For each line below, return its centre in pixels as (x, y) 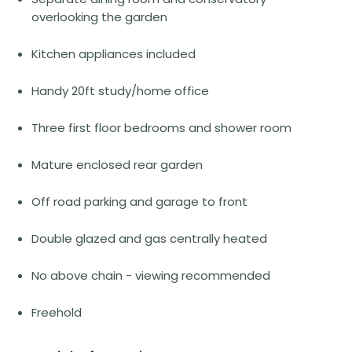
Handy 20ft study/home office (120, 90)
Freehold (57, 312)
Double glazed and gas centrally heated (149, 238)
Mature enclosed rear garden (117, 164)
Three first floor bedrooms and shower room (161, 127)
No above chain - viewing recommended (151, 275)
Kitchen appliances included (114, 53)
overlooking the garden (99, 16)
